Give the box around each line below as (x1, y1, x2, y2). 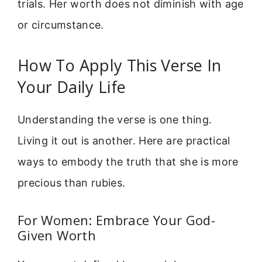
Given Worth (18, 226, 96, 244)
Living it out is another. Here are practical (18, 134, 230, 147)
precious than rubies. (18, 176, 126, 189)
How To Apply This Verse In (18, 54, 222, 76)
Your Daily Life (18, 75, 126, 98)
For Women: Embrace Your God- (18, 211, 216, 229)
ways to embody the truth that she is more (18, 155, 239, 168)
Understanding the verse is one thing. (18, 113, 212, 126)
